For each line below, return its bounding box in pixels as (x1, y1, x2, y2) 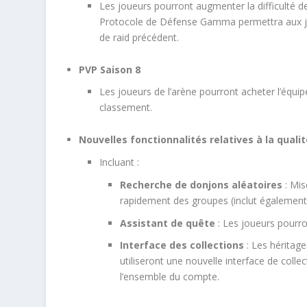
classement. (99, 101, 153, 114)
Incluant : (99, 156, 140, 169)
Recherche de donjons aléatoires (120, 177, 283, 191)
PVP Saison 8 (79, 62, 141, 76)
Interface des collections (120, 238, 245, 252)
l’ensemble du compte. (120, 270, 220, 284)
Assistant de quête (120, 216, 216, 230)
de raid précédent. (99, 30, 180, 44)
